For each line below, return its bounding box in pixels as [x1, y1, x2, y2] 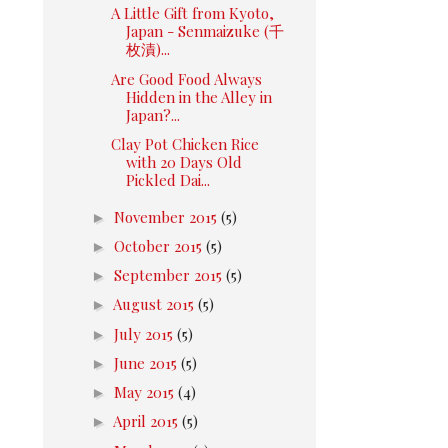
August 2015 [113, 294, 198, 315]
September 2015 [114, 265, 226, 285]
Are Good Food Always [110, 68, 262, 89]
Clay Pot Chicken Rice [110, 133, 259, 154]
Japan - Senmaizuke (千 [125, 21, 284, 42]
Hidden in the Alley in [125, 86, 272, 107]
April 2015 [113, 411, 182, 432]
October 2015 [114, 235, 206, 256]
